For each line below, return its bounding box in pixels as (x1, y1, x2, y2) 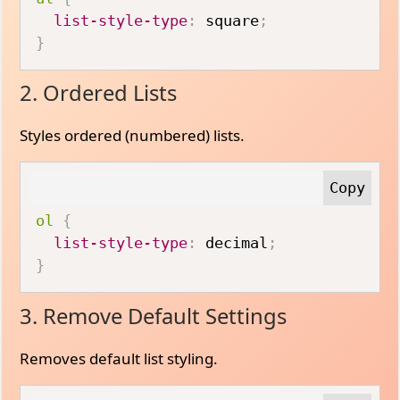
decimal (196, 234, 269, 252)
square (196, 11, 260, 29)
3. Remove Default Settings (20, 301, 287, 330)
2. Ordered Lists (20, 79, 178, 107)
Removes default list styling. (20, 347, 219, 369)
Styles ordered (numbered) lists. (20, 125, 246, 146)
